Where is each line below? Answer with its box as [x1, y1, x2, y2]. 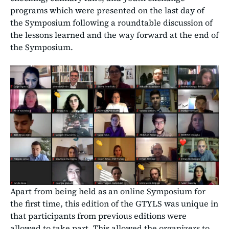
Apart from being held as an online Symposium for [10, 185, 205, 197]
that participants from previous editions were [10, 210, 187, 221]
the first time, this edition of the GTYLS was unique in [10, 197, 218, 209]
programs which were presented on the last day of [10, 5, 204, 16]
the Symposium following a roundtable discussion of [10, 17, 213, 29]
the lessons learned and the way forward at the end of [10, 29, 219, 41]
